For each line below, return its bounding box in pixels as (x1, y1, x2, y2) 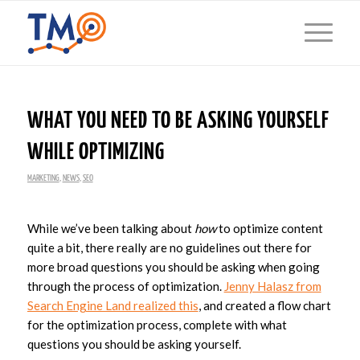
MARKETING (27, 174, 59, 182)
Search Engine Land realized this (27, 297, 198, 313)
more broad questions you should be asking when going (27, 259, 320, 274)
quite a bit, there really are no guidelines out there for (27, 239, 312, 255)
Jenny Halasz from (223, 278, 321, 293)
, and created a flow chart (198, 297, 331, 313)
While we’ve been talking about (27, 220, 194, 235)
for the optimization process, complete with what (27, 317, 287, 332)
